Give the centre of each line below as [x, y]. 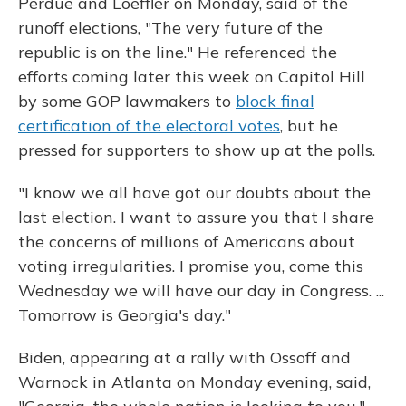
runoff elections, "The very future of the [170, 28]
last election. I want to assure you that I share [196, 217]
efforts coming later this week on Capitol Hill [192, 77]
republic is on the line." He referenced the [178, 53]
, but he [309, 126]
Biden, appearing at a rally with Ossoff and [184, 358]
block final [275, 101]
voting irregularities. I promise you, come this [191, 266]
